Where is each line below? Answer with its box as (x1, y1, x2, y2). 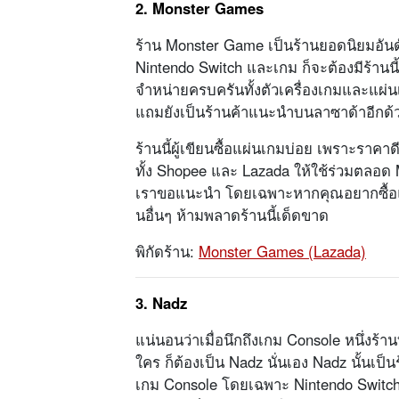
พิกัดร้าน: (135, 240, 199, 263)
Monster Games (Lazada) (199, 240, 366, 263)
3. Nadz (135, 292, 187, 314)
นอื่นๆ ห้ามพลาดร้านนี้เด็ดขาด (135, 204, 329, 226)
